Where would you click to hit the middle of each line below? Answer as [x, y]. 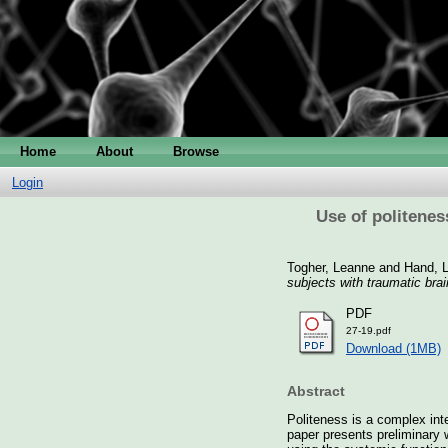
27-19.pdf [368, 330]
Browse [196, 151]
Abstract [316, 391]
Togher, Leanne [331, 267]
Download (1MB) [393, 348]
